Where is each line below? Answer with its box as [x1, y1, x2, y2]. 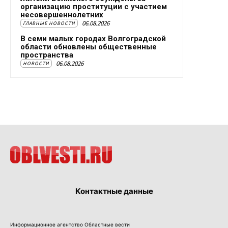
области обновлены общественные [20, 42, 157, 51]
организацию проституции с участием [20, 2, 167, 11]
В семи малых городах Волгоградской [20, 34, 166, 43]
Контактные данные [75, 186, 153, 196]
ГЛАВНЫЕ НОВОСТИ [23, 19, 75, 26]
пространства [20, 50, 73, 60]
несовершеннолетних [20, 10, 103, 19]
